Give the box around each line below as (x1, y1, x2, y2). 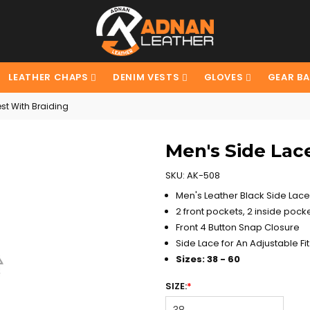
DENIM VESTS (113, 71, 182, 84)
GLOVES (203, 71, 246, 84)
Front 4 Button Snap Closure (176, 221, 300, 234)
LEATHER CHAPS (8, 71, 91, 84)
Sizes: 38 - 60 (176, 253, 240, 266)
